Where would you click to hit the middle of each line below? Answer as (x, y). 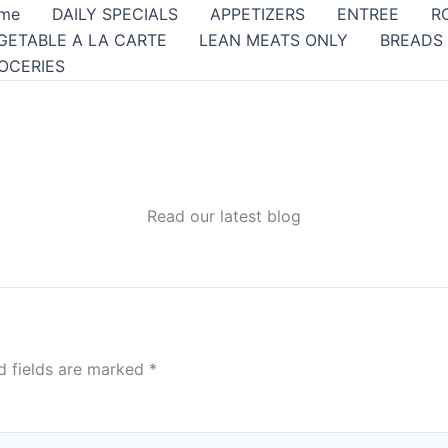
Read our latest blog (224, 216)
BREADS (411, 40)
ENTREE (368, 14)
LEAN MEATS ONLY (273, 40)
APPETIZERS (257, 14)
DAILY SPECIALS (115, 14)
